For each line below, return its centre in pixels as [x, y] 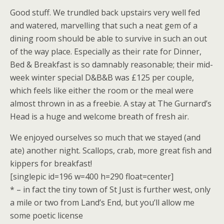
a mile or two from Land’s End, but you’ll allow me [102, 202]
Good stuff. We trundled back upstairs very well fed [105, 12]
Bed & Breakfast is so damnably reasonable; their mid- [111, 64]
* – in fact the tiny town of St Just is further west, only [110, 189]
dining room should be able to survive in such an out [108, 38]
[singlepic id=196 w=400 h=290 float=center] [92, 176]
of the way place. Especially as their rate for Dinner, [106, 51]
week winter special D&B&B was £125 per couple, [102, 77]
